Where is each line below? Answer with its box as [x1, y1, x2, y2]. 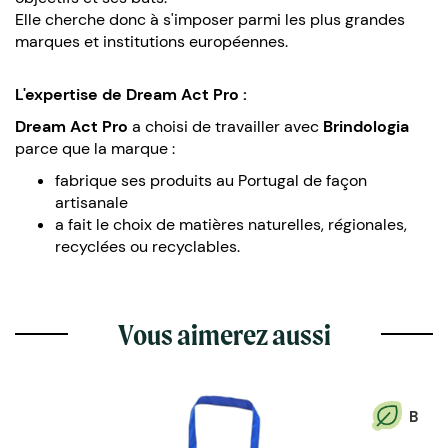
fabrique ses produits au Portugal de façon [55, 169, 367, 191]
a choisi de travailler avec [128, 115, 323, 137]
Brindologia [323, 115, 409, 137]
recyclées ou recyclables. [55, 235, 240, 257]
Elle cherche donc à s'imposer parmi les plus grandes [15, 8, 405, 30]
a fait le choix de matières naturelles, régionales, [55, 213, 407, 235]
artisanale [55, 191, 128, 213]
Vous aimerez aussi [117, 316, 331, 352]
